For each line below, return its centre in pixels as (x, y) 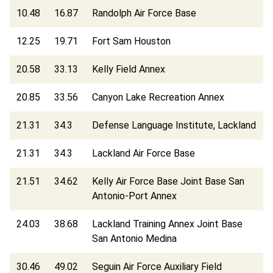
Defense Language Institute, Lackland (174, 125)
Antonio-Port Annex (135, 196)
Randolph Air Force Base (144, 13)
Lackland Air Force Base (144, 153)
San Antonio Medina (135, 238)
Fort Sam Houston (132, 41)
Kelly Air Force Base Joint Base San (168, 181)
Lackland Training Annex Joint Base (168, 224)
